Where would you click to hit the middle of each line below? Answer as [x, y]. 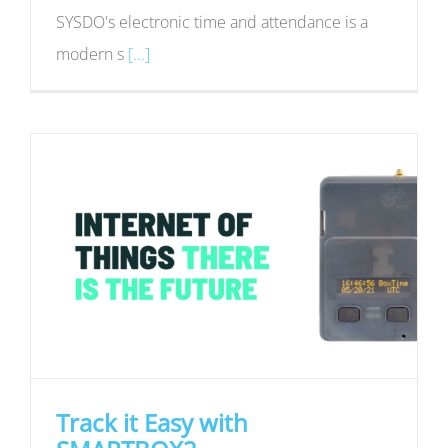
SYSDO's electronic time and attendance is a [212, 21]
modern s [92, 53]
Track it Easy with [152, 422]
